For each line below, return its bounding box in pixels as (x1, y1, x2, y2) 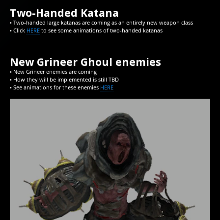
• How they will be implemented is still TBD (10, 76, 119, 83)
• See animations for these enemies (10, 83, 100, 91)
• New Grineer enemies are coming (10, 68, 97, 76)
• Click (10, 26, 27, 34)
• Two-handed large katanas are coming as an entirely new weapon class (10, 18, 193, 26)
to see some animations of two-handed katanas (40, 26, 163, 34)
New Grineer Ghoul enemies (10, 55, 161, 69)
